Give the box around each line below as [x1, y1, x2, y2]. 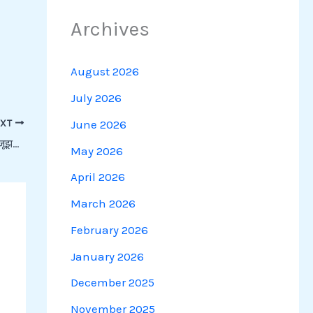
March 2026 [70, 196, 136, 211]
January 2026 [70, 249, 144, 263]
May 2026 [70, 143, 123, 158]
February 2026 [70, 222, 148, 237]
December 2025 [70, 275, 154, 290]
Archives [70, 17, 150, 41]
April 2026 [70, 170, 125, 184]
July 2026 [70, 91, 122, 105]
